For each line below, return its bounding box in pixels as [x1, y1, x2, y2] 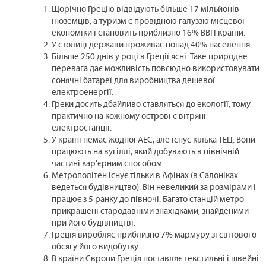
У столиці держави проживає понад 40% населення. [52, 41, 252, 50]
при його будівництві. [52, 219, 136, 229]
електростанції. [52, 124, 112, 134]
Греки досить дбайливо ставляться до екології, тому [52, 100, 251, 110]
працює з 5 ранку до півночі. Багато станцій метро [52, 195, 245, 205]
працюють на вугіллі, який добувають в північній [52, 148, 240, 157]
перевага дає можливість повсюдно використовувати [52, 65, 260, 74]
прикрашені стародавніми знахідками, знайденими [52, 207, 249, 217]
